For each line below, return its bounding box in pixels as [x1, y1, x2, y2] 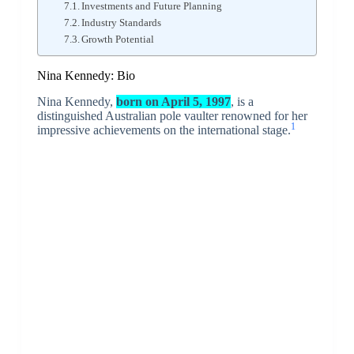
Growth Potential [81, 33, 155, 46]
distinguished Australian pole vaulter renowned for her [36, 109, 307, 123]
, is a [230, 95, 254, 109]
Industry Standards [81, 17, 162, 29]
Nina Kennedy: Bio [36, 69, 135, 83]
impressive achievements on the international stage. [36, 123, 291, 137]
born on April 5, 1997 [115, 95, 231, 109]
